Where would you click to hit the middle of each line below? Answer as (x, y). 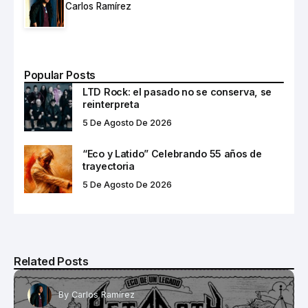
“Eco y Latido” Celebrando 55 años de (172, 153)
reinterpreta (111, 104)
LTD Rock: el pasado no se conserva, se (177, 91)
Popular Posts (60, 75)
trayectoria (109, 166)
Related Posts (51, 261)
